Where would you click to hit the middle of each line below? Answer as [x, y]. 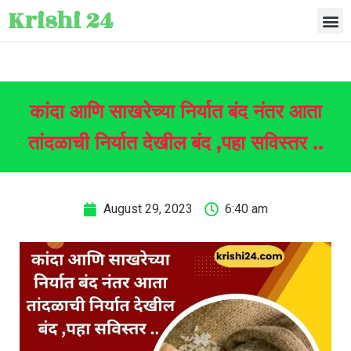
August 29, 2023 [148, 209]
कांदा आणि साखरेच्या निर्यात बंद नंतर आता [175, 111]
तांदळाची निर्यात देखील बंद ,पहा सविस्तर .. [175, 143]
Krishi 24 [60, 21]
